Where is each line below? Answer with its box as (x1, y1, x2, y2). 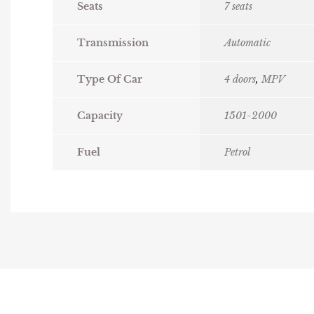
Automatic (224, 36, 271, 50)
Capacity (77, 109, 123, 123)
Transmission (77, 36, 149, 50)
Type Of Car (77, 73, 142, 86)
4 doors (224, 73, 256, 86)
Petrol (224, 146, 250, 159)
